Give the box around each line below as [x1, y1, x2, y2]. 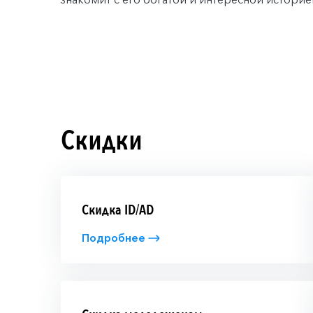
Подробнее [82, 231, 145, 245]
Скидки [61, 121, 143, 160]
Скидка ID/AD [82, 200, 154, 219]
